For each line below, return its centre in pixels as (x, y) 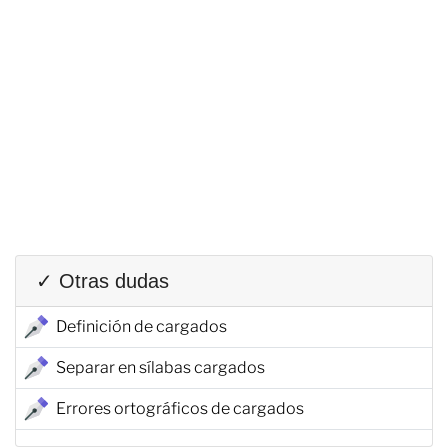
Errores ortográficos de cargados (180, 408)
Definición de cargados (141, 326)
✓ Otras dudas (102, 280)
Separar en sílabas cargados (160, 367)
